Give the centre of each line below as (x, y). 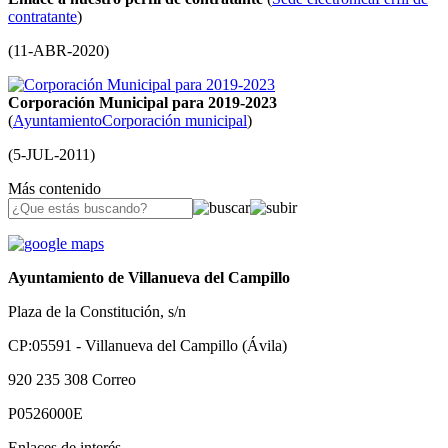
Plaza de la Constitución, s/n (97, 312)
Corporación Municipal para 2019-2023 (142, 103)
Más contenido (54, 189)
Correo (114, 380)
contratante (42, 17)
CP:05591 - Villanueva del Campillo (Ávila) (147, 346)
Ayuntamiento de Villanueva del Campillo (149, 278)
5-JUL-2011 (51, 155)
